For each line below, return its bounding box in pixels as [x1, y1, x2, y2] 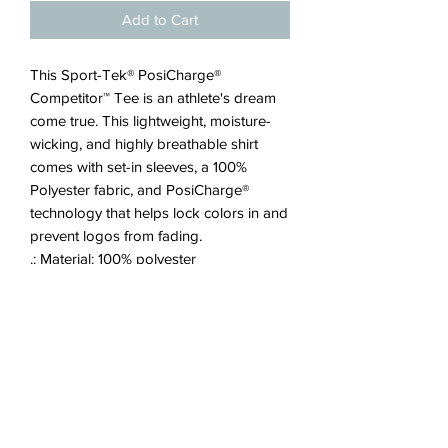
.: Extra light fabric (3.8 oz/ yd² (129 [30, 272, 253, 290]
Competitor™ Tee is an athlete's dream [30, 88, 276, 106]
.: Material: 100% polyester [30, 249, 196, 267]
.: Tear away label [30, 341, 143, 359]
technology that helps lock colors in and [30, 203, 288, 221]
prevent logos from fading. [30, 226, 202, 244]
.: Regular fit [30, 318, 105, 336]
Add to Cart [122, 10, 198, 28]
